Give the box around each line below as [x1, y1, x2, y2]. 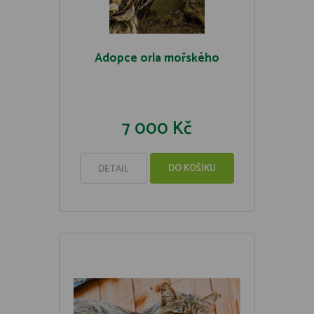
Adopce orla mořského [95, 48, 219, 68]
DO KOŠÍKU [168, 161, 216, 176]
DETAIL [98, 162, 129, 177]
